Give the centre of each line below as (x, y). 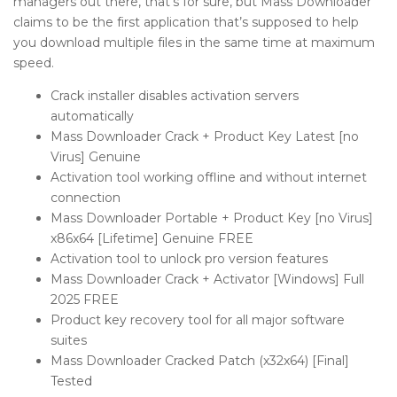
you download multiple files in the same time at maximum (194, 43)
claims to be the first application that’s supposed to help (186, 22)
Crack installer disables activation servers (175, 96)
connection (86, 198)
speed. (34, 63)
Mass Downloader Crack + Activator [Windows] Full (207, 279)
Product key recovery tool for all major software (198, 320)
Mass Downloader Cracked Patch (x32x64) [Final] (200, 361)
